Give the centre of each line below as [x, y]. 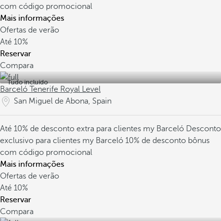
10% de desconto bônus [167, 141]
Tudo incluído [28, 82]
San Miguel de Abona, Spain [63, 101]
